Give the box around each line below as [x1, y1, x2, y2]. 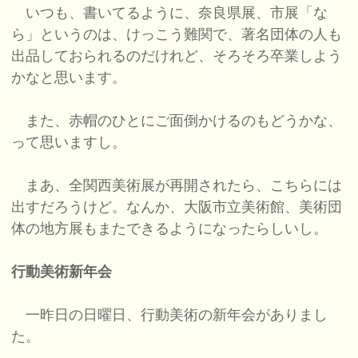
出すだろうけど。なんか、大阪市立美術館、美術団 [11, 199, 343, 216]
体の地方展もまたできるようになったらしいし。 [11, 221, 328, 237]
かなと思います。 [11, 70, 127, 86]
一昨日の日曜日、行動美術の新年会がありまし [11, 307, 328, 324]
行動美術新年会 [11, 264, 113, 280]
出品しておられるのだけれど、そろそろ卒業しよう [11, 48, 343, 65]
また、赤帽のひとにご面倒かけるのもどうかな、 [11, 113, 343, 129]
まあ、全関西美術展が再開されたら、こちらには [11, 177, 343, 194]
